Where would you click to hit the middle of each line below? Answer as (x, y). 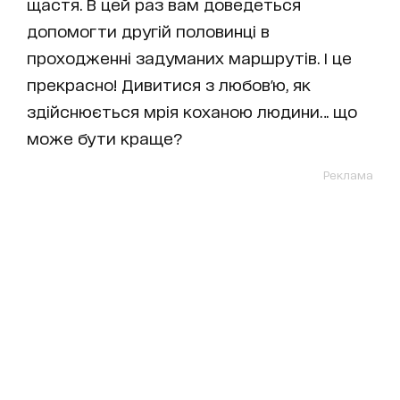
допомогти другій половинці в (148, 31)
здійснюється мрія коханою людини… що (192, 111)
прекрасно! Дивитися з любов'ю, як (169, 84)
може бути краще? (105, 138)
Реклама (348, 175)
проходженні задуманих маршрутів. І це (189, 58)
